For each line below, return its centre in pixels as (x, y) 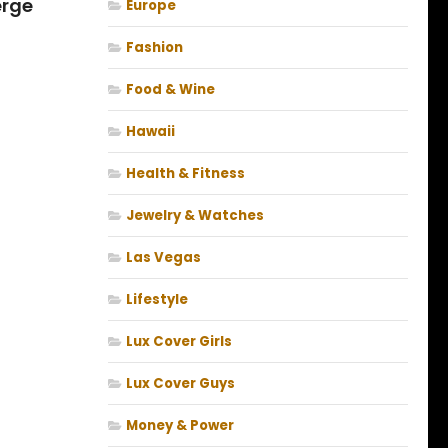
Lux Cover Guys (180, 384)
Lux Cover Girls (179, 342)
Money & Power (180, 426)
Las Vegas (163, 258)
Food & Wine (170, 90)
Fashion (154, 48)
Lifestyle (157, 300)
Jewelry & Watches (195, 216)
